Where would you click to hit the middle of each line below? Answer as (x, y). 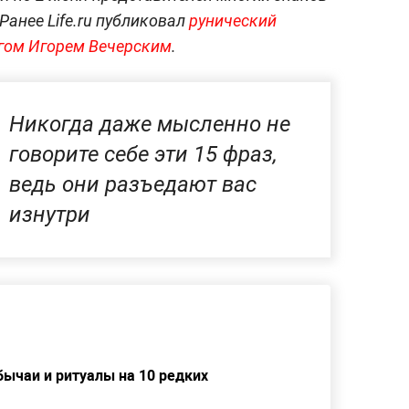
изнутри (50, 215)
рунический (233, 21)
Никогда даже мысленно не (150, 125)
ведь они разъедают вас (133, 185)
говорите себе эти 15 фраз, (143, 155)
